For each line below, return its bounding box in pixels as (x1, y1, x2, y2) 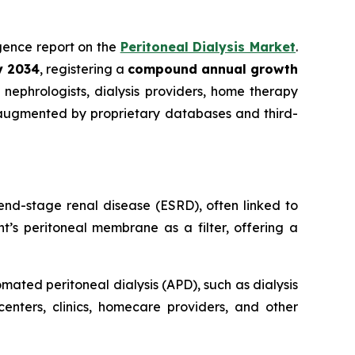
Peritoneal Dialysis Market (120, 39, 296, 55)
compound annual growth (127, 61, 299, 78)
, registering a (39, 61, 128, 78)
